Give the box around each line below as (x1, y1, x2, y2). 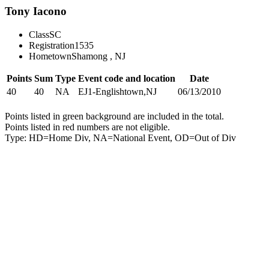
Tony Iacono (5, 5, 67, 17)
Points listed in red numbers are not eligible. (5, 121, 170, 132)
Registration (29, 40, 74, 50)
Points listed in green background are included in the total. (5, 110, 224, 121)
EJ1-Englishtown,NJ (78, 86, 157, 97)
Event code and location (78, 73, 175, 83)
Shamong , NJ (71, 50, 125, 61)
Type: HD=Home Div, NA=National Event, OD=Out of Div (5, 132, 236, 143)
